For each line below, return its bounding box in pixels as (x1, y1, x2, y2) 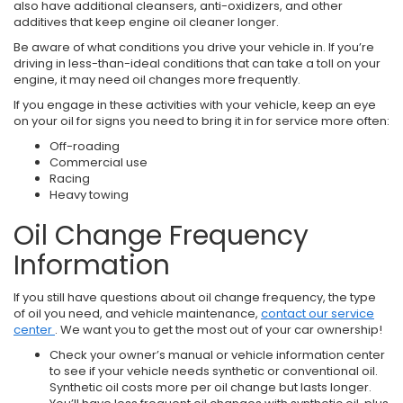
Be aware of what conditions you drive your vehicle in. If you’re (13, 38, 374, 56)
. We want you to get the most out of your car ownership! (55, 320, 382, 338)
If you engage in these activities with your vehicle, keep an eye (13, 95, 376, 113)
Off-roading (49, 137, 120, 155)
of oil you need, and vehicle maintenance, (13, 304, 261, 322)
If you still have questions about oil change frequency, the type (13, 288, 376, 306)
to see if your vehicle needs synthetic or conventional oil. (49, 362, 378, 380)
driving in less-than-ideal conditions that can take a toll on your (13, 54, 381, 72)
